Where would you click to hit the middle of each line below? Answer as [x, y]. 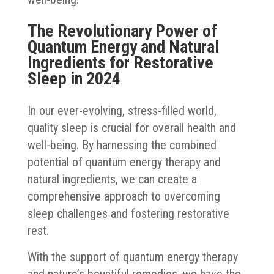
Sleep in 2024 [74, 78]
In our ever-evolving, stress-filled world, [122, 110]
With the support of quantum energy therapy [132, 257]
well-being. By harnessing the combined [122, 145]
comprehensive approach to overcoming [124, 196]
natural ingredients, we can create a [112, 179]
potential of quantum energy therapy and [124, 162]
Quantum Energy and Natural [123, 46]
